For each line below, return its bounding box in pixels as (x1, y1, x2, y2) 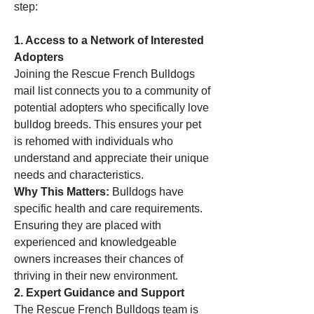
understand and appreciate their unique (14, 152, 209, 164)
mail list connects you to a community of (14, 85, 210, 97)
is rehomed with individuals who (14, 135, 173, 147)
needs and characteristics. (14, 169, 144, 181)
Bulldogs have (109, 186, 184, 198)
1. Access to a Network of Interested (14, 34, 204, 46)
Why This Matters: (14, 186, 109, 198)
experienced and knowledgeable (14, 236, 177, 248)
